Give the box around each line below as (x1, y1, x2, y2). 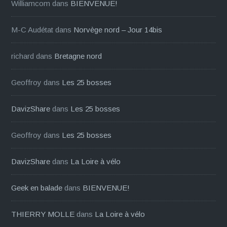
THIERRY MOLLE (11, 209, 75, 218)
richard (11, 51, 34, 60)
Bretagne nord (54, 51, 102, 60)
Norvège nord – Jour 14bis (73, 25, 163, 34)
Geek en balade (11, 183, 63, 192)
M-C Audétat (11, 25, 54, 34)
